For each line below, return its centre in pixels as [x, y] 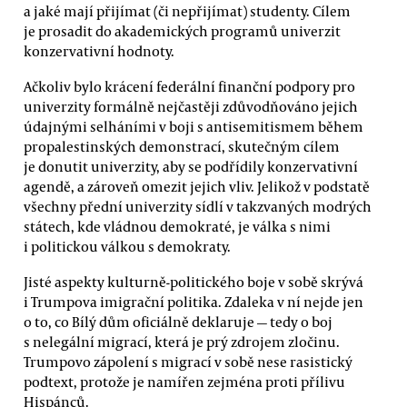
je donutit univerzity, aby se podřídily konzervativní [191, 167]
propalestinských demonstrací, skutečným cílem [182, 147]
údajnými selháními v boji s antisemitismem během [194, 127]
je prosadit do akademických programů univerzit [182, 30]
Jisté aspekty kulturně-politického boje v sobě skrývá [194, 282]
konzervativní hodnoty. [99, 50]
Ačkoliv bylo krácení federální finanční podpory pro [189, 87]
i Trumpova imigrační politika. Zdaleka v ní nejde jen [194, 302]
